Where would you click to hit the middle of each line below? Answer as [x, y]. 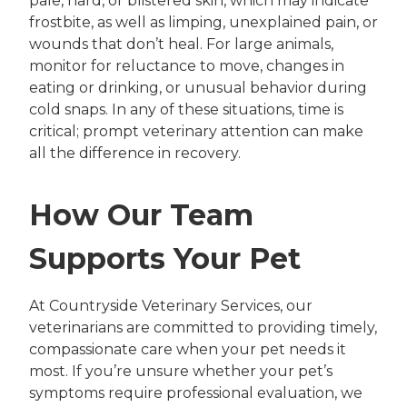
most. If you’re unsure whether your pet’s [181, 371]
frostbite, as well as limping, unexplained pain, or [203, 22]
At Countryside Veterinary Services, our [171, 305]
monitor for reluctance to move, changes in [187, 65]
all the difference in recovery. [135, 153]
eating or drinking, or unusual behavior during [198, 87]
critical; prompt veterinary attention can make [196, 131]
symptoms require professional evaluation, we [196, 392]
